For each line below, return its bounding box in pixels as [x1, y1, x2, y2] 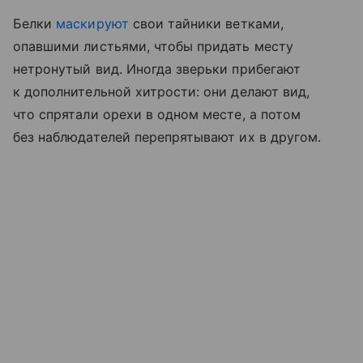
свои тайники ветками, [128, 15, 284, 32]
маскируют [52, 15, 129, 32]
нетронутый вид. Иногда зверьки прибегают [13, 60, 301, 77]
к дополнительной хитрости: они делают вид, [13, 83, 310, 100]
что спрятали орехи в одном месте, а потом [13, 105, 301, 122]
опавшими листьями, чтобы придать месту [13, 37, 293, 54]
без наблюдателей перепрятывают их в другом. [13, 128, 322, 145]
